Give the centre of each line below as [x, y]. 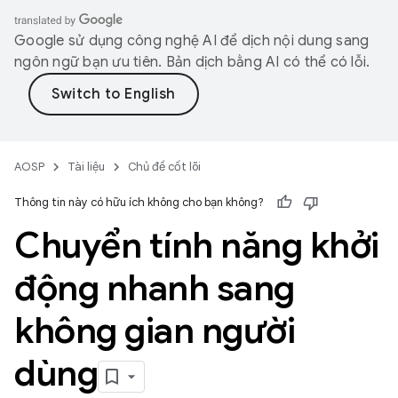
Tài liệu [86, 167]
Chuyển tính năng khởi [197, 245]
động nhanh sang [155, 288]
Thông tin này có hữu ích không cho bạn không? [139, 202]
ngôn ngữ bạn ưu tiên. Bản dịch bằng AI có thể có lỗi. [192, 62]
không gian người [155, 330]
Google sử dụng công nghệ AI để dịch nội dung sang [192, 41]
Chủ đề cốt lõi [164, 167]
